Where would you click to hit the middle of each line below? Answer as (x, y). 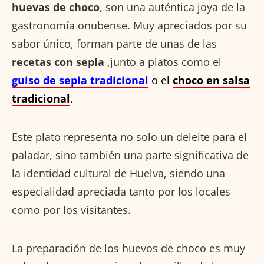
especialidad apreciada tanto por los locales (121, 191)
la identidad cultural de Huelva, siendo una (118, 173)
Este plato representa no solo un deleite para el (129, 136)
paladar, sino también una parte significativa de (130, 155)
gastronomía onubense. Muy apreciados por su (129, 25)
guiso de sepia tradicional (80, 80)
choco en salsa (211, 80)
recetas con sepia (58, 62)
